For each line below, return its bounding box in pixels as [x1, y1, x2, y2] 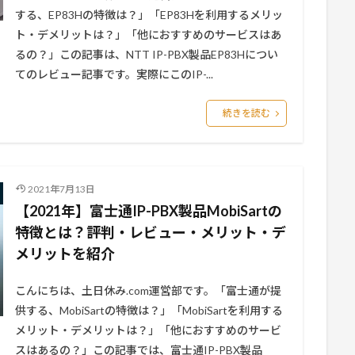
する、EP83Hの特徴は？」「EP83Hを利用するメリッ [15, 8, 283, 21]
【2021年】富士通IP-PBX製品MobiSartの [15, 202, 282, 219]
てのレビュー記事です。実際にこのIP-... [15, 67, 213, 81]
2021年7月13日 [27, 183, 95, 195]
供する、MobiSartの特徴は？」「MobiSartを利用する [15, 303, 283, 317]
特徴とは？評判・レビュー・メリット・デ [15, 223, 286, 241]
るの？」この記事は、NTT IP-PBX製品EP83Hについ [15, 48, 278, 61]
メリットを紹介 [15, 245, 115, 262]
